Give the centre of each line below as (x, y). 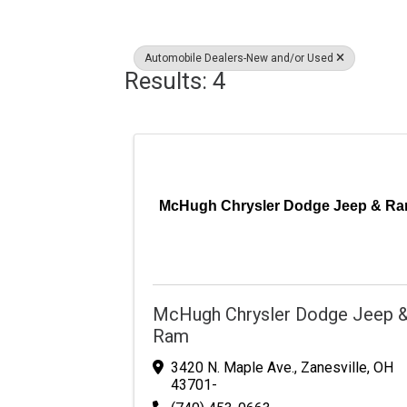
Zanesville (334, 367)
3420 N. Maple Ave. (233, 367)
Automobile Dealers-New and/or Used (239, 58)
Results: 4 (175, 80)
